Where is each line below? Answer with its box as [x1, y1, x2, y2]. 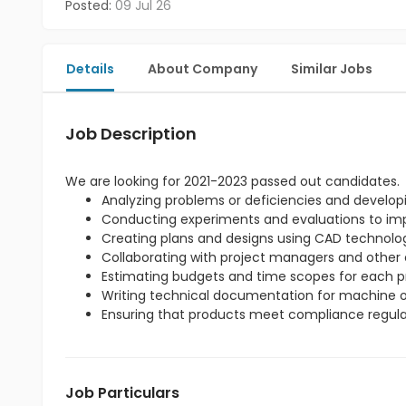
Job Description [65, 122, 197, 145]
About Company [148, 60, 257, 78]
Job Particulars [65, 382, 179, 403]
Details [66, 60, 114, 78]
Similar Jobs [291, 60, 372, 78]
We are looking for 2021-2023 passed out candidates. [65, 172, 400, 190]
